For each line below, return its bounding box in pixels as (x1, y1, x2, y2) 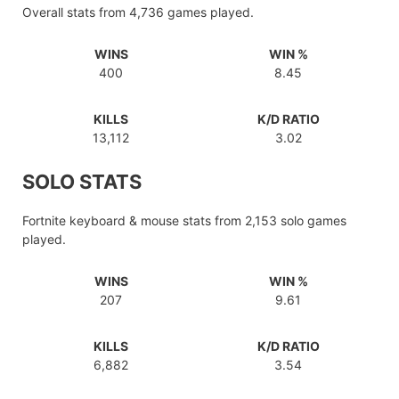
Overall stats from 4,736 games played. (22, 4, 254, 20)
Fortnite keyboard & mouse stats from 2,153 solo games (22, 213, 346, 229)
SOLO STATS (22, 170, 142, 194)
